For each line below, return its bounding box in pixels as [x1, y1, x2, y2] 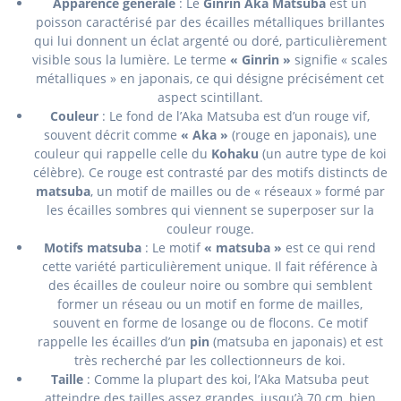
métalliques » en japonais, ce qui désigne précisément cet [36, 70, 384, 88]
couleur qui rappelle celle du [33, 145, 211, 163]
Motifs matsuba [44, 239, 141, 257]
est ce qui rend [282, 239, 376, 257]
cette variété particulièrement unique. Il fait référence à [42, 258, 378, 276]
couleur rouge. [166, 220, 254, 238]
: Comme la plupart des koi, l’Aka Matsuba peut [83, 371, 369, 388]
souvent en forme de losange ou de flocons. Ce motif [52, 314, 368, 332]
